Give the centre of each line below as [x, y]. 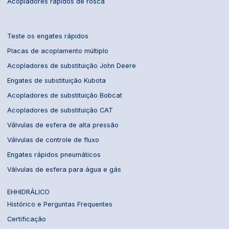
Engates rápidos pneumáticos [54, 154]
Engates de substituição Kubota [57, 80]
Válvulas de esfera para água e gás [64, 169]
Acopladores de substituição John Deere [72, 65]
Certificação [27, 219]
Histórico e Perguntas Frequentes [60, 204]
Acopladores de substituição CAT [60, 110]
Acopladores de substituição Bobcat [65, 95]
